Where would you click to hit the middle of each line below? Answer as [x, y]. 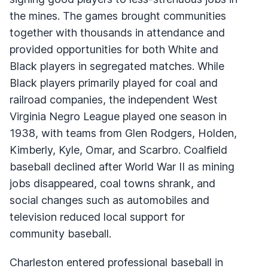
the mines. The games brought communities [118, 16]
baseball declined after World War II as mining [122, 166]
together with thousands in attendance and [117, 32]
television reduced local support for [97, 217]
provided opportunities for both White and [114, 49]
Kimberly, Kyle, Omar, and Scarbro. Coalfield [118, 150]
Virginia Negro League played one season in [118, 116]
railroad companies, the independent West [114, 99]
